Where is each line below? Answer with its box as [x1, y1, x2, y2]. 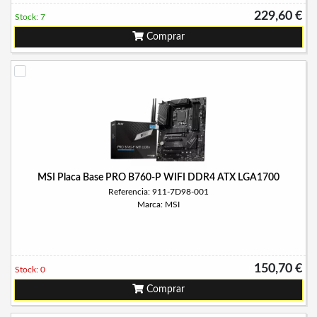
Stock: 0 [15, 265, 45, 274]
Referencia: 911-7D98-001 [108, 188, 209, 196]
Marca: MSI [137, 200, 180, 209]
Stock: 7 [15, 13, 45, 21]
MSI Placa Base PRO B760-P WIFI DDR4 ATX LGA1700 [38, 173, 279, 183]
